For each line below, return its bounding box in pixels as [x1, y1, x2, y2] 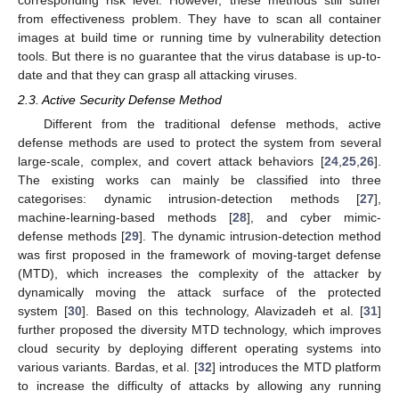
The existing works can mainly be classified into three [18, 173, 381, 187]
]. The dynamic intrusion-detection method [139, 229, 382, 243]
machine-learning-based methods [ [18, 210, 232, 224]
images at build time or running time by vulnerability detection [18, 29, 381, 45]
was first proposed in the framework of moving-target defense [18, 248, 381, 262]
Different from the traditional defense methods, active [43, 117, 381, 131]
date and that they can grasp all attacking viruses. [18, 67, 297, 82]
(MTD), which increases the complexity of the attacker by [18, 266, 381, 281]
